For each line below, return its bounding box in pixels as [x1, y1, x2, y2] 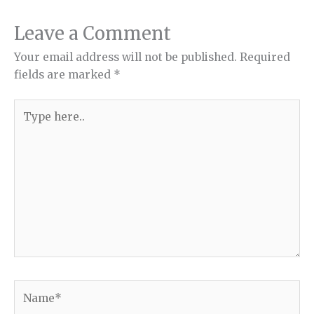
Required [240, 50, 290, 64]
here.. [13, 118, 44, 132]
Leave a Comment [14, 22, 171, 45]
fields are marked [14, 67, 114, 81]
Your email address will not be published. [14, 50, 237, 64]
